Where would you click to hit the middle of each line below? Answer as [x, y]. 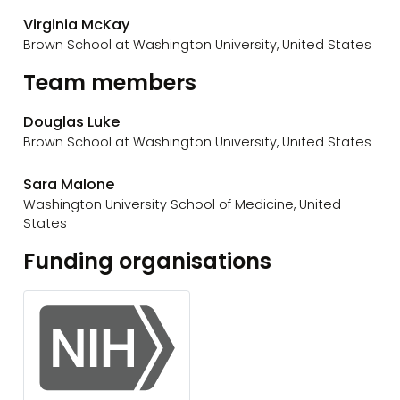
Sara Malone [69, 184]
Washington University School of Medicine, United [183, 204]
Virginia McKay [77, 24]
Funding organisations [148, 262]
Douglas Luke [72, 121]
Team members [110, 83]
